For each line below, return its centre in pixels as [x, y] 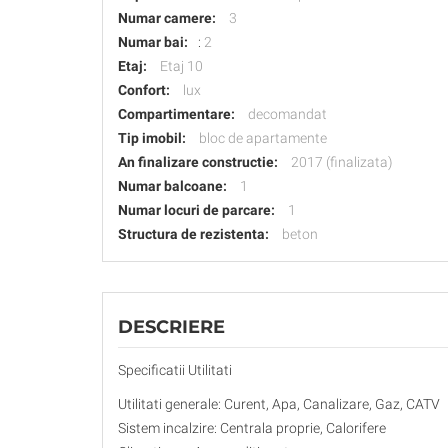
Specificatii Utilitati [175, 370]
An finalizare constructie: [198, 162]
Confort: [144, 90]
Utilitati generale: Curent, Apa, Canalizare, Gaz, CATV [279, 404]
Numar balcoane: [172, 186]
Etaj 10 [181, 66]
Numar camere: [167, 18]
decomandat [287, 114]
